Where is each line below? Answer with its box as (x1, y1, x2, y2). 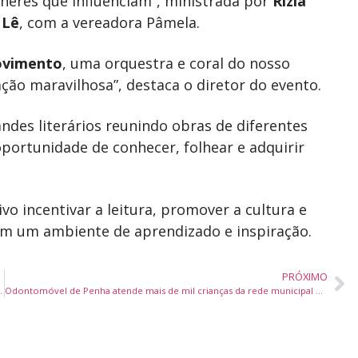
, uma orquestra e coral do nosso (62, 54, 290, 73)
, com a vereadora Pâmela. (19, 13, 200, 32)
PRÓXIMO (281, 269, 328, 284)
